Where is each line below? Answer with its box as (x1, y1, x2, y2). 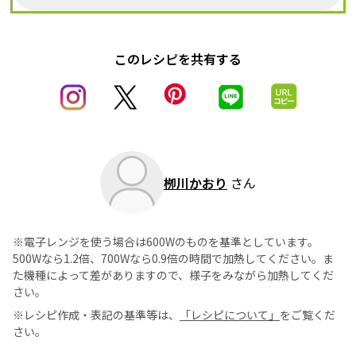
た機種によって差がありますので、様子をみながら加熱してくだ (13, 267, 334, 284)
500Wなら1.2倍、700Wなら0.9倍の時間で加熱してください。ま (13, 250, 334, 267)
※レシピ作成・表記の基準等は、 (13, 307, 180, 323)
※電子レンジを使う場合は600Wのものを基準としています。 (13, 234, 319, 250)
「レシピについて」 (180, 307, 280, 323)
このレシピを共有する (114, 49, 242, 69)
